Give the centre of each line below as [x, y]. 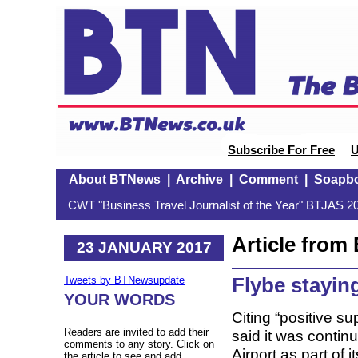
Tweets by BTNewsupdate [124, 280]
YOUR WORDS [119, 300]
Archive [199, 179]
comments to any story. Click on [139, 344]
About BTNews [114, 179]
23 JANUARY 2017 [144, 247]
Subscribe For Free [281, 150]
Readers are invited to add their [136, 332]
